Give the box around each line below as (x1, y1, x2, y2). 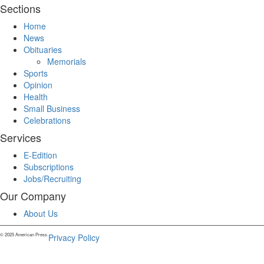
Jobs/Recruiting (24, 173, 81, 185)
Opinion (24, 79, 52, 91)
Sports (24, 67, 48, 80)
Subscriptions (24, 161, 74, 173)
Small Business (24, 103, 80, 115)
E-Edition (24, 149, 57, 161)
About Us (24, 207, 58, 220)
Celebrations (24, 114, 71, 127)
